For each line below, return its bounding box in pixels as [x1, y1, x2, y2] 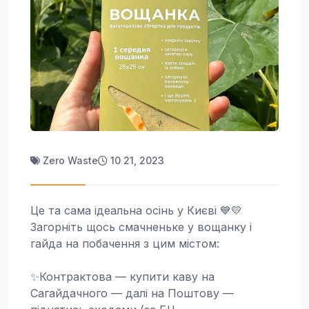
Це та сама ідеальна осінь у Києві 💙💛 [30, 203, 242, 218]
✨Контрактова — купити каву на [30, 270, 215, 284]
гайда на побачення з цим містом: [30, 237, 219, 251]
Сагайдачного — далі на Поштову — [30, 286, 234, 301]
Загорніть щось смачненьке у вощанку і [30, 220, 252, 235]
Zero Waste [43, 154, 98, 167]
